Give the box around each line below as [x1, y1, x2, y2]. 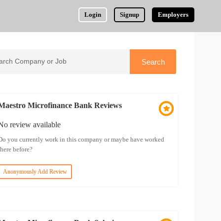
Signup [120, 11, 140, 18]
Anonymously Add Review [2, 168, 67, 175]
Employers [158, 11, 189, 18]
